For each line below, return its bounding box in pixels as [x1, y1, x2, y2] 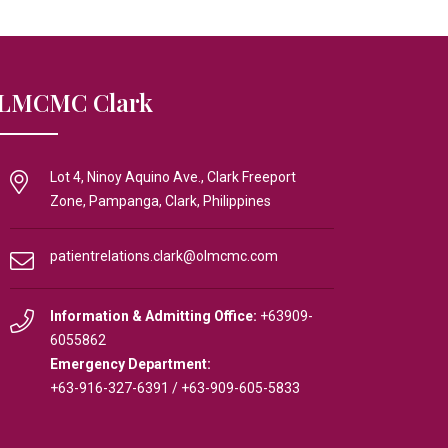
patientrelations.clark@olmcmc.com [50, 248, 278, 264]
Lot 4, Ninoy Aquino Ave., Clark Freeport [50, 169, 296, 185]
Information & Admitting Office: [50, 308, 257, 324]
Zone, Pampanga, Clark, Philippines [50, 193, 271, 209]
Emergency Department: [50, 356, 211, 372]
